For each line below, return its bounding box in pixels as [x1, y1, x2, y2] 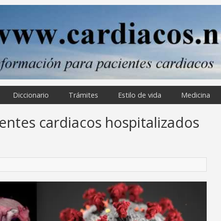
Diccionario [13, 90, 49, 100]
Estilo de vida [118, 90, 161, 100]
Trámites [69, 90, 98, 100]
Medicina [181, 90, 210, 100]
